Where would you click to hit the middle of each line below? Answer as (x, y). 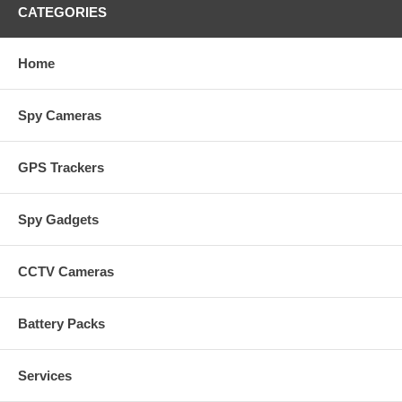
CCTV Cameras (66, 271)
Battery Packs (61, 323)
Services (45, 375)
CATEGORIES (62, 12)
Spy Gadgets (58, 219)
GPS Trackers (61, 167)
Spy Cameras (60, 115)
